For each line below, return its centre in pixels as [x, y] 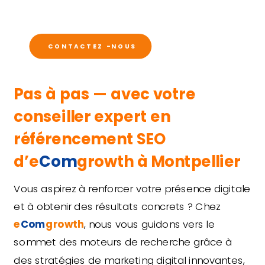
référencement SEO [90, 139]
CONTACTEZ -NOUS [92, 46]
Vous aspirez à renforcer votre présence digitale [132, 188]
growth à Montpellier [159, 161]
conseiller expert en [92, 116]
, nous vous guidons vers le [149, 224]
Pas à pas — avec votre [105, 94]
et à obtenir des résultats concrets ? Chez [117, 206]
